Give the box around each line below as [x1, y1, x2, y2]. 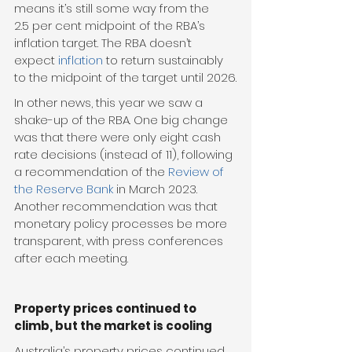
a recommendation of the [14, 163, 168, 181]
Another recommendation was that [14, 198, 221, 215]
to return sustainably [103, 52, 226, 69]
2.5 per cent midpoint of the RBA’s [14, 17, 208, 35]
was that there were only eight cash [14, 129, 224, 146]
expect [14, 52, 58, 69]
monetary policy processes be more [14, 215, 230, 233]
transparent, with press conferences [14, 233, 226, 250]
